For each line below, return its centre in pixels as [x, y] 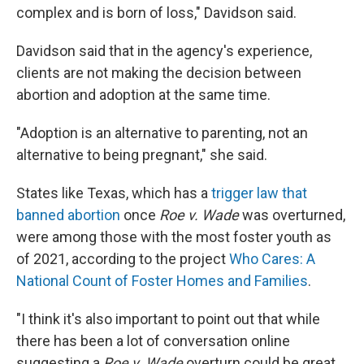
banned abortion [68, 215]
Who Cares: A [272, 259]
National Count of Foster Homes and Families [162, 281]
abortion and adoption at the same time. [143, 95]
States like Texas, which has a [114, 193]
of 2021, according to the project [123, 259]
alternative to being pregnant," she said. [142, 155]
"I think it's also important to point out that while [168, 319]
